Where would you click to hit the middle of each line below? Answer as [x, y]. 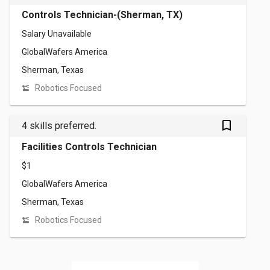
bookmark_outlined [234, 126]
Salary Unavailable [57, 34]
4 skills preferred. [59, 126]
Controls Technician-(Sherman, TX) [102, 15]
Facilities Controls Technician [89, 147]
